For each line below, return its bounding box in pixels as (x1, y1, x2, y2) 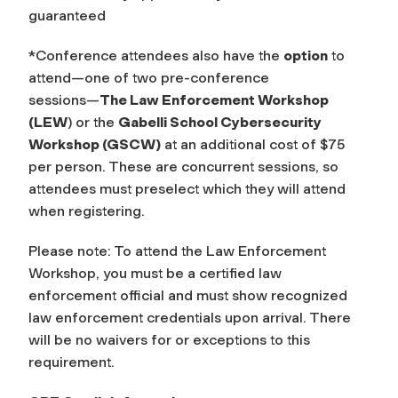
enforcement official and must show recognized (28, 287, 347, 305)
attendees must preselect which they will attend (28, 180, 346, 198)
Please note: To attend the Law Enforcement (28, 243, 326, 260)
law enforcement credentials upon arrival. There (28, 309, 351, 327)
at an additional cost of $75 (164, 136, 345, 154)
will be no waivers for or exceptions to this (28, 331, 310, 349)
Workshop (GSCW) (28, 136, 161, 154)
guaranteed (28, 7, 106, 25)
